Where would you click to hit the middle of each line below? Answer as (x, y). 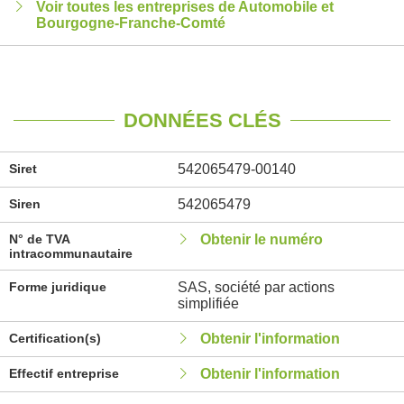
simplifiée (208, 303)
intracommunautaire (71, 253)
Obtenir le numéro (261, 239)
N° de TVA (39, 239)
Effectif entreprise (64, 373)
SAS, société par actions (256, 287)
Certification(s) (55, 338)
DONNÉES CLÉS (202, 120)
